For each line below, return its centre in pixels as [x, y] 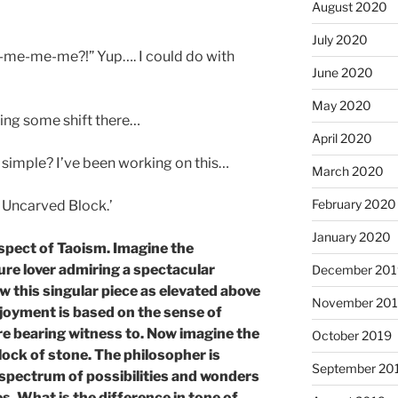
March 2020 [347, 171]
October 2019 [351, 336]
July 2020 [339, 40]
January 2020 [351, 237]
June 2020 [342, 73]
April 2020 [342, 139]
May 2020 [341, 106]
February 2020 [354, 204]
